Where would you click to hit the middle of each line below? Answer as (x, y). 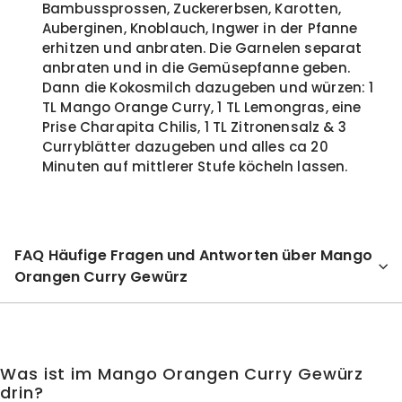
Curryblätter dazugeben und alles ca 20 (185, 147)
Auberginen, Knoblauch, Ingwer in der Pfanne (200, 28)
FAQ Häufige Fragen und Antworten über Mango (193, 255)
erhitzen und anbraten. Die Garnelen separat (202, 48)
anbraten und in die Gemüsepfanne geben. (196, 68)
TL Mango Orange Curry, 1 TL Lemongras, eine (202, 107)
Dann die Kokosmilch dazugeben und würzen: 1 (208, 87)
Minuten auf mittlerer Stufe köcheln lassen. (195, 166)
